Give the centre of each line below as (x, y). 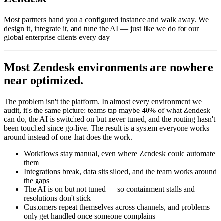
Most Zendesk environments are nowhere (109, 67)
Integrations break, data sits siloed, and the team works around (120, 171)
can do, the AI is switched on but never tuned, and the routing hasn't (110, 119)
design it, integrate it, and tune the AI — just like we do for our (101, 28)
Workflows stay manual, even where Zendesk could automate (119, 153)
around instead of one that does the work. (68, 137)
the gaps (37, 180)
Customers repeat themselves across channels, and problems (117, 207)
